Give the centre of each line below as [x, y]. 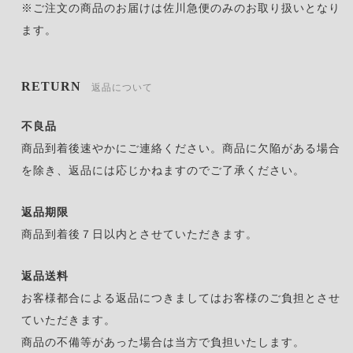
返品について [122, 88]
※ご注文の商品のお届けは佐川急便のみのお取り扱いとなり [180, 9]
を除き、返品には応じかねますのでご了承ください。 [163, 171]
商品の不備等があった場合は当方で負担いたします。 [163, 343]
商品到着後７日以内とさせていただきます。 [139, 235]
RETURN [53, 87]
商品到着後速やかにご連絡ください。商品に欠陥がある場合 [180, 149]
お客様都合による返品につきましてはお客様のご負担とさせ [180, 299]
